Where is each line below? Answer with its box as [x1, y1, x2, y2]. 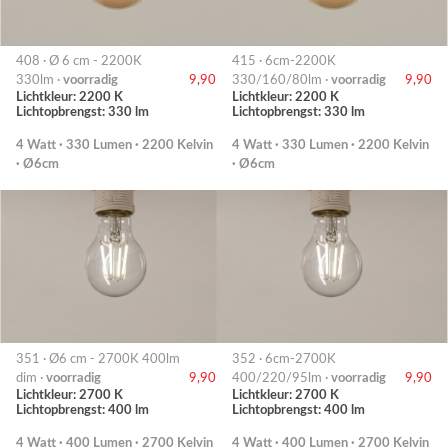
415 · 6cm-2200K [232, 55, 336, 68]
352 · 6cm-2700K [232, 352, 336, 365]
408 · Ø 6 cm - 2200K [16, 55, 142, 68]
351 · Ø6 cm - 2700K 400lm [16, 352, 180, 365]
